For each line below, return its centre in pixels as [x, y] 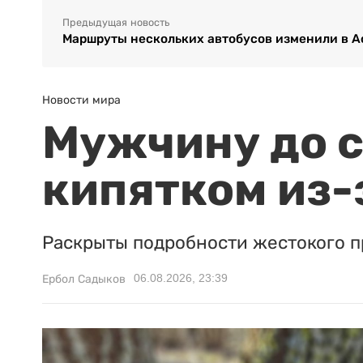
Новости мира [81, 100]
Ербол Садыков [84, 279]
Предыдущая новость [116, 23]
